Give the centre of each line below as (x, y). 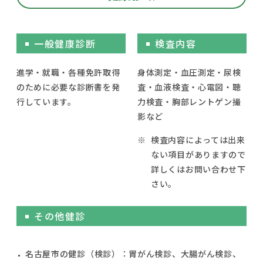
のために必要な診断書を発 (68, 87)
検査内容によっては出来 (198, 139)
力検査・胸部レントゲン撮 (189, 101)
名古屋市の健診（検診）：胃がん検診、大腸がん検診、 (133, 253)
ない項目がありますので (198, 154)
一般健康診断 (65, 43)
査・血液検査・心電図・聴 (189, 87)
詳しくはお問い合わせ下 (198, 169)
